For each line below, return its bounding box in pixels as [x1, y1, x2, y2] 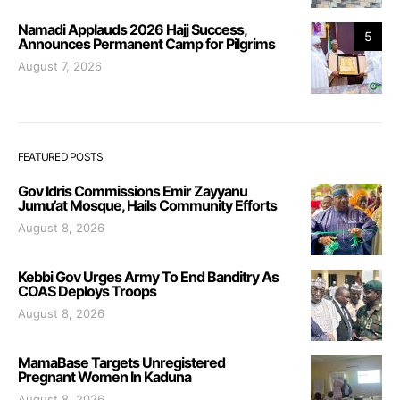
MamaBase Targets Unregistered [18, 353, 225, 371]
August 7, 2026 [18, 58, 102, 73]
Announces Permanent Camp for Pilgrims [18, 34, 275, 53]
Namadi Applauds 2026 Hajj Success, [18, 20, 246, 38]
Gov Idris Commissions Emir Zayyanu [18, 181, 247, 200]
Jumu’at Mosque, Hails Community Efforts [18, 196, 277, 214]
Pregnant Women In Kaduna [18, 367, 191, 386]
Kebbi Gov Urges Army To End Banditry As [18, 267, 279, 286]
